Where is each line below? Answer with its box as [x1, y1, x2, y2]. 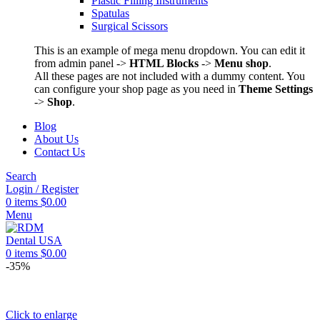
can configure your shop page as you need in [34, 83, 239, 95]
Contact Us [34, 146, 85, 158]
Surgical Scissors [91, 20, 168, 32]
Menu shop [214, 57, 269, 69]
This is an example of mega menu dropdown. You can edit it [34, 44, 305, 56]
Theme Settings [239, 83, 313, 95]
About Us [34, 133, 79, 145]
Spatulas [91, 7, 129, 19]
